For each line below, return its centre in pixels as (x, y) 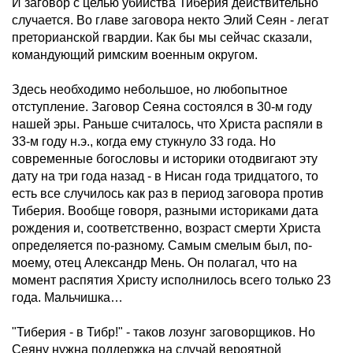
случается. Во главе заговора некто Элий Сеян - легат (170, 20)
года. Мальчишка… (67, 297)
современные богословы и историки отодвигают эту (165, 159)
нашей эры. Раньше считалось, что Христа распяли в (167, 124)
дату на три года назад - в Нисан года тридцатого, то (165, 176)
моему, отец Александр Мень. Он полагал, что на (154, 263)
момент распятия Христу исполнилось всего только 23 (171, 280)
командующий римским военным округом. (135, 55)
